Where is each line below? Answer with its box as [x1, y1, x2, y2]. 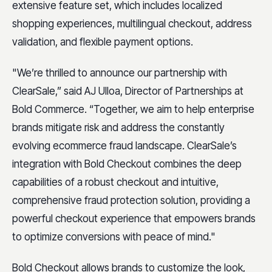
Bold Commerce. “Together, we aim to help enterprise [12, 103, 254, 115]
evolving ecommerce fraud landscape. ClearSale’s [12, 140, 237, 152]
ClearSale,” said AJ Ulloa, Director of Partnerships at [12, 85, 243, 97]
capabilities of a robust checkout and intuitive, [12, 176, 219, 188]
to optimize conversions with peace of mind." [12, 231, 220, 243]
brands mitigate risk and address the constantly [12, 121, 225, 134]
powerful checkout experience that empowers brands [12, 212, 256, 225]
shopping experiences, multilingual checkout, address [12, 17, 252, 30]
